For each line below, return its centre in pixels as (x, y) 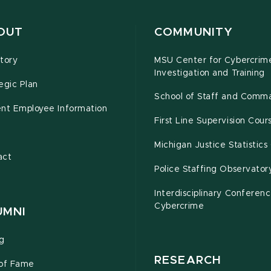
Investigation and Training (210, 73)
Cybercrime (179, 207)
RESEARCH (188, 261)
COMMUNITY (194, 33)
